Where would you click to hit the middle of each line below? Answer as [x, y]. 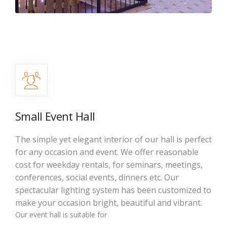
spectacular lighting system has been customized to [113, 190]
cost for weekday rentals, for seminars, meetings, [109, 164]
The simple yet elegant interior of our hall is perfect [113, 139]
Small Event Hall [55, 116]
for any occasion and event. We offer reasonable [107, 152]
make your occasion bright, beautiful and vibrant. [109, 202]
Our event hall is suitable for [61, 214]
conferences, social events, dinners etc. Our [97, 177]
